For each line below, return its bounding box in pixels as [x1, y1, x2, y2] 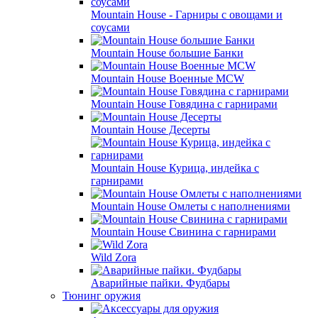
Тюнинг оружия [62, 290, 141, 302]
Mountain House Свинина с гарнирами [91, 226, 276, 238]
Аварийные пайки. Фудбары [91, 277, 230, 289]
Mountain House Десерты [91, 124, 210, 136]
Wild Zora [91, 251, 136, 263]
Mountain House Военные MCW [91, 72, 244, 84]
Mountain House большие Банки [91, 47, 243, 59]
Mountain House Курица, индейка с [91, 162, 259, 174]
